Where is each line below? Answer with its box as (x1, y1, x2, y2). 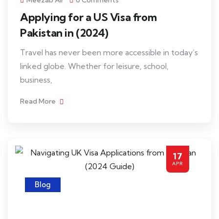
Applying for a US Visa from (20, 10, 157, 24)
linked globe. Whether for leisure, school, (20, 61, 169, 71)
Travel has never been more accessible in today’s (20, 47, 198, 57)
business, (20, 75, 52, 85)
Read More (20, 97, 57, 106)
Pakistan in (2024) (20, 26, 109, 40)
